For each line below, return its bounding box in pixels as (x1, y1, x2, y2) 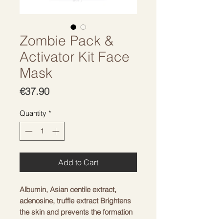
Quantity (20, 109, 46, 118)
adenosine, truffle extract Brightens (20, 196, 131, 205)
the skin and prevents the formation (20, 207, 132, 217)
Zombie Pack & (20, 32, 114, 49)
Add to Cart (58, 157, 98, 167)
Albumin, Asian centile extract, (20, 184, 116, 194)
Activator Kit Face (20, 48, 130, 65)
